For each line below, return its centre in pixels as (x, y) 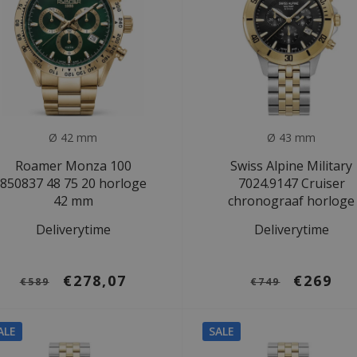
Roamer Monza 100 (73, 165)
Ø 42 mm (73, 137)
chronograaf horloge (292, 200)
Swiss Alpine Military (292, 165)
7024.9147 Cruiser (291, 183)
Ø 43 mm (292, 137)
